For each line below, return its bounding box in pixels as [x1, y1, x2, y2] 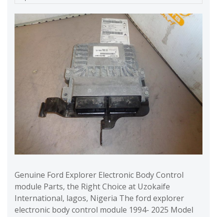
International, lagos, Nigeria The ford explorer [15, 193, 184, 204]
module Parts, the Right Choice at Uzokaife [15, 181, 170, 192]
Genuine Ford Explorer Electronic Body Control [15, 170, 184, 181]
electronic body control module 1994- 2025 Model [15, 204, 193, 216]
